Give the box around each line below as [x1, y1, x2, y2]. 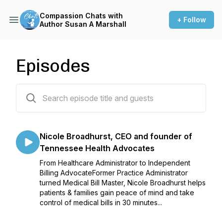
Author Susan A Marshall [40, 20, 126, 28]
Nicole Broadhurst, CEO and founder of [40, 131, 192, 141]
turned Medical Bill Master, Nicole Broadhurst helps [40, 178, 206, 187]
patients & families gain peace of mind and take [40, 188, 194, 197]
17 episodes [15, 86, 55, 94]
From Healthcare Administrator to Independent [40, 159, 190, 167]
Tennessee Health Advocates [40, 143, 155, 153]
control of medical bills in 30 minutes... [40, 198, 162, 207]
